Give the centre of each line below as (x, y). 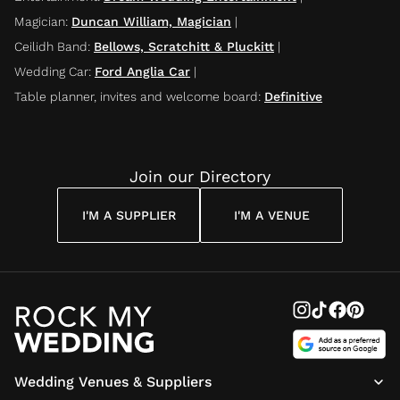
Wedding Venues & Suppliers (113, 381)
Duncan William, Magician (151, 21)
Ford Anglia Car (142, 71)
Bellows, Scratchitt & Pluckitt (184, 46)
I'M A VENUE (271, 215)
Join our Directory (200, 176)
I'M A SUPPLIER (129, 215)
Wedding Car (51, 71)
